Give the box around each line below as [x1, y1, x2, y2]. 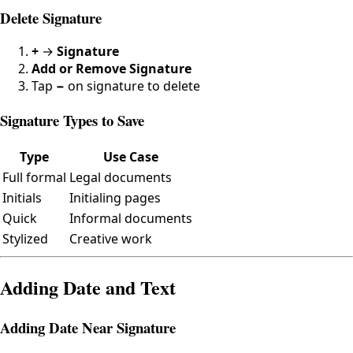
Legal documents [69, 168, 172, 186]
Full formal [2, 168, 66, 186]
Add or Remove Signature [32, 60, 191, 78]
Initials [2, 188, 42, 206]
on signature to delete [65, 77, 200, 95]
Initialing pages [69, 188, 161, 206]
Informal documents [69, 209, 192, 227]
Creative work [69, 229, 152, 247]
